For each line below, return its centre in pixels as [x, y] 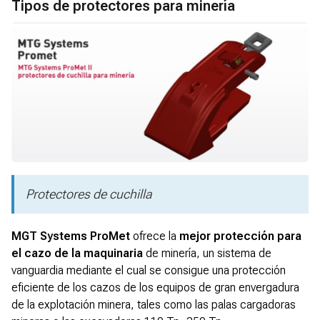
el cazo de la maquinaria [77, 254]
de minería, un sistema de [207, 254]
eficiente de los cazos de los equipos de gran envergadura [155, 288]
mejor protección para [240, 236]
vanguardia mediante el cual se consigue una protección [149, 271]
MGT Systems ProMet [71, 236]
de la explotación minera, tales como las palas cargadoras [154, 305]
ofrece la [155, 236]
